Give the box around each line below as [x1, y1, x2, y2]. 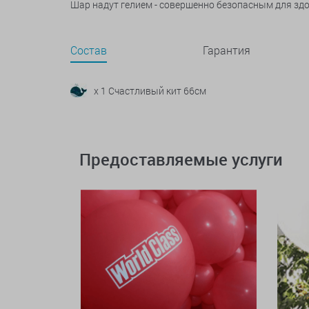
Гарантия [203, 43, 250, 57]
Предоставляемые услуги [79, 148, 283, 170]
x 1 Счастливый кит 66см [94, 84, 206, 97]
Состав [70, 43, 107, 57]
